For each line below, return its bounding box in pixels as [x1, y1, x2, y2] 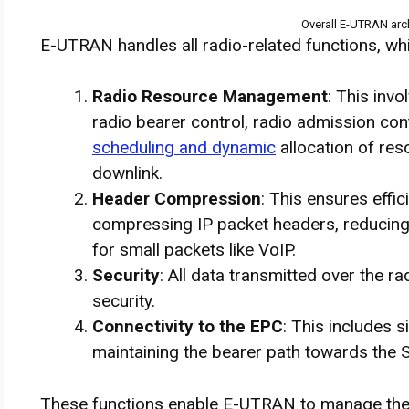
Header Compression [92, 188, 261, 209]
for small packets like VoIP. [92, 239, 296, 260]
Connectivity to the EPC [92, 316, 283, 337]
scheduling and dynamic [92, 137, 276, 158]
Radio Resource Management [92, 86, 328, 107]
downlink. [92, 163, 163, 184]
